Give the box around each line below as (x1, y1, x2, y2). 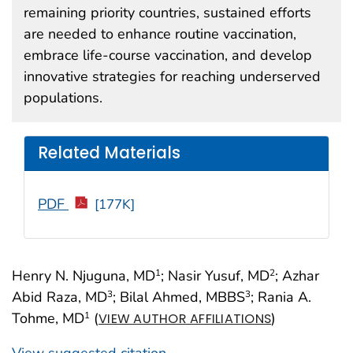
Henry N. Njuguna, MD (12, 266, 155, 285)
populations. (24, 87, 102, 107)
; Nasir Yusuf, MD (161, 266, 269, 285)
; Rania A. (251, 287, 311, 307)
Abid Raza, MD (12, 287, 107, 307)
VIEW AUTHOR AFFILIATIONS (98, 309, 272, 328)
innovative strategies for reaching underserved (24, 66, 321, 86)
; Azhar (275, 266, 319, 285)
